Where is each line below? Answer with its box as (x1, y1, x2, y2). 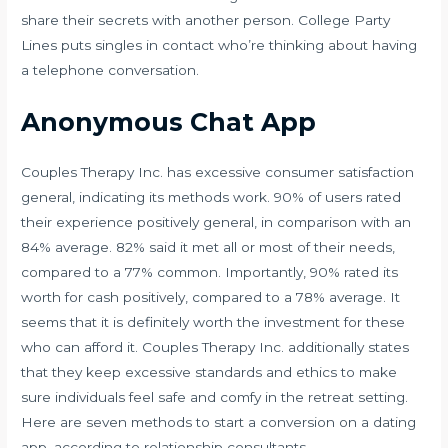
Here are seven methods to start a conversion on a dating (21, 413, 417, 430)
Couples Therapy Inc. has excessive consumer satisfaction (21, 163, 415, 180)
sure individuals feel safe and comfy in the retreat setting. (21, 388, 409, 405)
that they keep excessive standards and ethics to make (21, 363, 398, 380)
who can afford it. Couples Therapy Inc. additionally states (21, 338, 410, 355)
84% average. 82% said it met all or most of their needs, (21, 238, 396, 255)
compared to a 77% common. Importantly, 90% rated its (21, 263, 399, 280)
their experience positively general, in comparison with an (21, 213, 412, 230)
